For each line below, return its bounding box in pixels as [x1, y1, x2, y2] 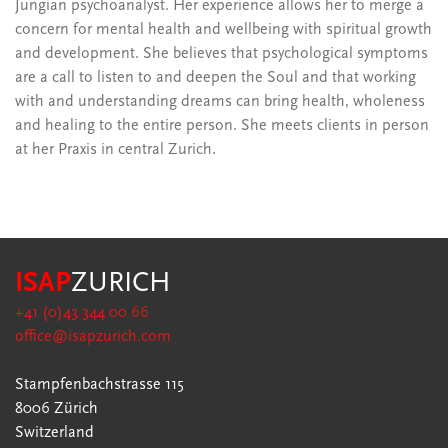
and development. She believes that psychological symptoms [15, 46, 428, 62]
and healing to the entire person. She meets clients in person [15, 118, 429, 134]
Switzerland [15, 425, 94, 441]
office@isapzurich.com [15, 329, 171, 345]
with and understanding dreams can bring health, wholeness [15, 94, 425, 110]
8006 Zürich [15, 401, 98, 417]
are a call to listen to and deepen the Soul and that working [15, 70, 416, 86]
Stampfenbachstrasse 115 [15, 377, 184, 393]
